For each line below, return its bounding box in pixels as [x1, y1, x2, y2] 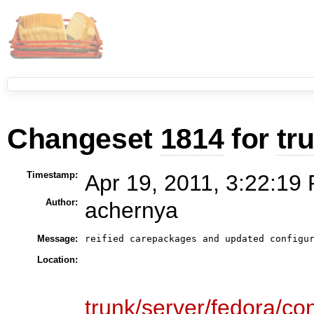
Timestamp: [26, 169, 78, 180]
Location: [36, 254, 78, 265]
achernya [84, 197, 178, 223]
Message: [36, 233, 78, 244]
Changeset [7, 123, 161, 155]
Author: [45, 196, 78, 207]
